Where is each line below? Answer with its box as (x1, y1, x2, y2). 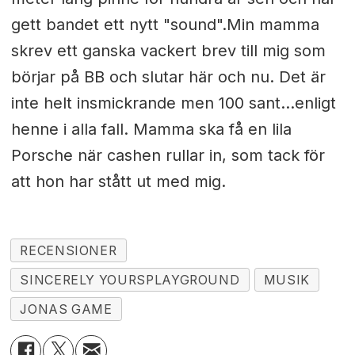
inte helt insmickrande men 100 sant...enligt (10, 93, 336, 113)
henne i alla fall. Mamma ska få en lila (10, 119, 292, 139)
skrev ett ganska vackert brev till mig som (10, 40, 326, 60)
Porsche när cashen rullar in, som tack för (10, 145, 325, 165)
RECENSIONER (20, 242, 117, 258)
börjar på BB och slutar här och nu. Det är (10, 67, 326, 86)
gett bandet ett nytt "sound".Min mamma (10, 14, 319, 34)
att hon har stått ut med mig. (10, 171, 226, 191)
